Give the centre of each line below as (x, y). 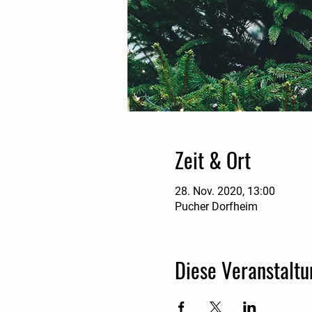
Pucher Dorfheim (216, 206)
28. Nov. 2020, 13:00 (225, 191)
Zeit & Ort (212, 160)
